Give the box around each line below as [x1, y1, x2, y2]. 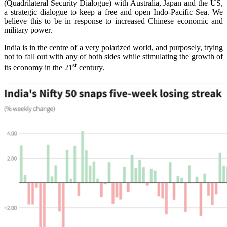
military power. [4, 26, 52, 35]
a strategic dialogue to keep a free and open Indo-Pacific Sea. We [4, 8, 223, 17]
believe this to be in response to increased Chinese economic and [4, 17, 223, 26]
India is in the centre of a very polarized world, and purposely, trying [4, 43, 223, 52]
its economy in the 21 [4, 63, 72, 72]
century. [77, 63, 104, 72]
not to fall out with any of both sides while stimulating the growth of [4, 52, 223, 61]
